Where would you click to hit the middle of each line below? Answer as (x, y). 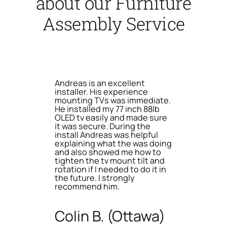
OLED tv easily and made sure (111, 117)
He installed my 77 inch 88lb (107, 109)
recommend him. (87, 186)
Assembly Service (113, 24)
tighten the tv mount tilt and (110, 160)
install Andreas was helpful (106, 135)
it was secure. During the (103, 126)
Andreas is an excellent (100, 83)
